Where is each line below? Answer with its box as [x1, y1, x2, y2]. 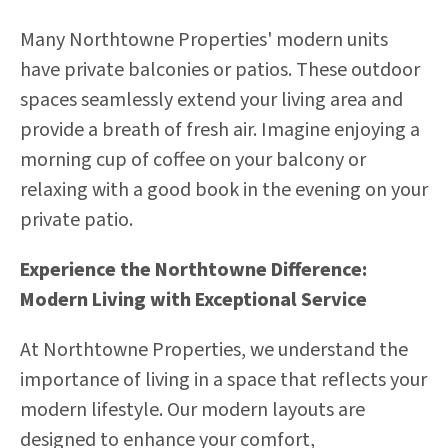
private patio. [20, 206, 133, 234]
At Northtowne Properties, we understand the [20, 336, 408, 364]
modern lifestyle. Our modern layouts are [20, 396, 365, 424]
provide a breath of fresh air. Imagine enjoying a [20, 116, 420, 144]
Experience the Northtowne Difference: [20, 256, 367, 284]
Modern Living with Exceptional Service [20, 286, 367, 314]
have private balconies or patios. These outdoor [20, 56, 420, 84]
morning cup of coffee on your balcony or [20, 146, 366, 174]
